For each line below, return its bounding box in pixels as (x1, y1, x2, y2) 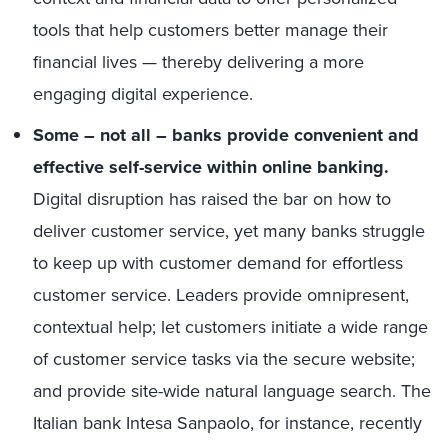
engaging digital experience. (33, 81, 253, 107)
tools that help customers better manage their (33, 17, 388, 43)
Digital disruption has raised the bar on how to (33, 186, 391, 212)
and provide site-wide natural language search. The (33, 378, 431, 404)
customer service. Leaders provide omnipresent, (33, 282, 409, 308)
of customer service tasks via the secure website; (33, 346, 415, 372)
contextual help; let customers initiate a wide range (33, 314, 428, 340)
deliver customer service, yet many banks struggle (33, 218, 425, 244)
